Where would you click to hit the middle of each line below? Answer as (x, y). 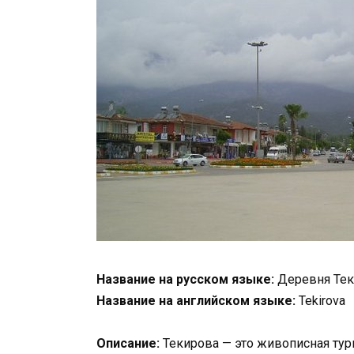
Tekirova (320, 301)
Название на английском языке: (196, 301)
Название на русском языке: (185, 280)
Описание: (128, 344)
